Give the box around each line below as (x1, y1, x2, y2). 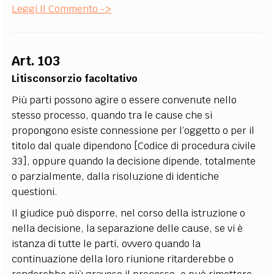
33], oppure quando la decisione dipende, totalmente (12, 155, 256, 168)
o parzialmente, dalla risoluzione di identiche (12, 170, 220, 183)
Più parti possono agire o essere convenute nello (12, 94, 237, 106)
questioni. (12, 185, 58, 198)
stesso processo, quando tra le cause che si (12, 109, 213, 122)
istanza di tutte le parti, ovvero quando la (12, 237, 201, 250)
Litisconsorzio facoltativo (12, 72, 138, 85)
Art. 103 (12, 53, 61, 69)
